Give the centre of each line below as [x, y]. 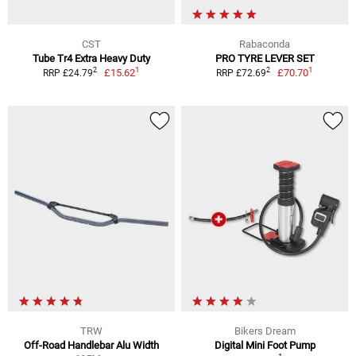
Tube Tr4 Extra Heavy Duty [91, 58]
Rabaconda [265, 44]
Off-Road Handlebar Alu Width [91, 345]
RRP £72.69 [241, 73]
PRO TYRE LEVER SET [265, 58]
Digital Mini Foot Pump [265, 345]
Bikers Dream [265, 331]
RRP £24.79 [68, 73]
